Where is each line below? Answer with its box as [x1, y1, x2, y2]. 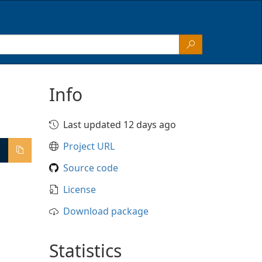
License [63, 183, 96, 196]
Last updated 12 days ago [63, 118, 176, 131]
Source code [63, 161, 118, 174]
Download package [63, 205, 149, 218]
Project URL [63, 140, 115, 153]
